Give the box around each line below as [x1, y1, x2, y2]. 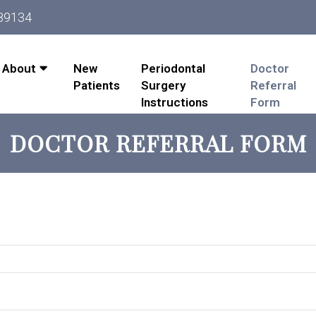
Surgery [141, 78, 186, 92]
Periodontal [141, 61, 206, 75]
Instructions [141, 95, 209, 109]
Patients [73, 78, 121, 92]
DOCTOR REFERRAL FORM [9, 128, 307, 158]
